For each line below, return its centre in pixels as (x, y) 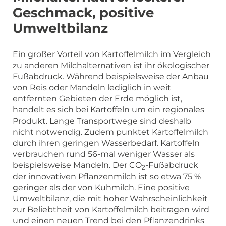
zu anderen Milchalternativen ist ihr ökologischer (111, 65)
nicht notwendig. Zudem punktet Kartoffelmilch (110, 132)
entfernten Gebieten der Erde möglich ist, (97, 98)
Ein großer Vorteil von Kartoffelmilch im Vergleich (112, 54)
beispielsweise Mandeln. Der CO (77, 165)
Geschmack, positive (83, 12)
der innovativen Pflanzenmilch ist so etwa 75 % (107, 176)
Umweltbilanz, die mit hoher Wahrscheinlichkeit (110, 198)
